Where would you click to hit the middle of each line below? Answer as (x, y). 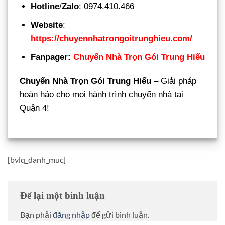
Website (47, 25)
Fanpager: (51, 57)
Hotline (45, 6)
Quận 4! (34, 108)
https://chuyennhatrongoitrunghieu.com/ (112, 39)
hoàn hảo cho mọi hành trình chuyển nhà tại (101, 95)
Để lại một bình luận (64, 196)
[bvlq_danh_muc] (37, 160)
